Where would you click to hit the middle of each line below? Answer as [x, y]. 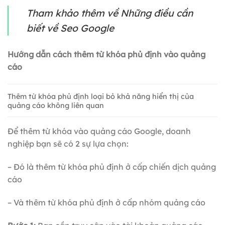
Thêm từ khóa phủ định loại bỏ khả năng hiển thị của [101, 96]
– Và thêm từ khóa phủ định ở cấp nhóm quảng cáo [106, 203]
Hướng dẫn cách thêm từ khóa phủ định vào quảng [106, 54]
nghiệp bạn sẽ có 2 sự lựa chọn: [68, 144]
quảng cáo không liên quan [56, 105]
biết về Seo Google [70, 28]
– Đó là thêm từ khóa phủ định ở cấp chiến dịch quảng [112, 167]
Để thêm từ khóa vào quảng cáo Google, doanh [99, 131]
